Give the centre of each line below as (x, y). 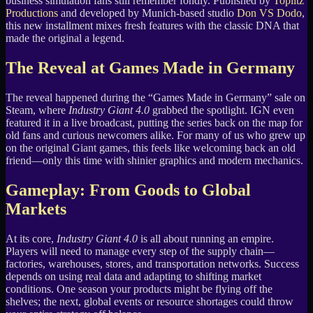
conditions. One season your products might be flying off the (139, 289)
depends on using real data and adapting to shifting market (133, 277)
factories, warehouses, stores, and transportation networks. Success (152, 264)
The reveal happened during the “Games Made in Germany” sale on (155, 98)
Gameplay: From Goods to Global (128, 190)
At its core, (31, 239)
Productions (32, 13)
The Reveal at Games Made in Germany (150, 68)
